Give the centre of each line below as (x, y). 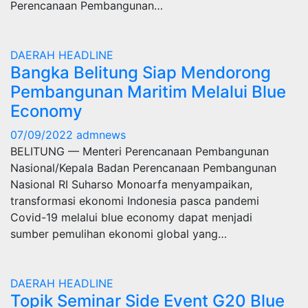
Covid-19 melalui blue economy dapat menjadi (131, 217)
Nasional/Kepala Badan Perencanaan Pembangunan (143, 168)
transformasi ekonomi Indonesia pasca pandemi (135, 201)
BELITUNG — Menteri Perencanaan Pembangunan (140, 151)
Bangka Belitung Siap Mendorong (141, 73)
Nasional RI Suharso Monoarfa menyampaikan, (131, 184)
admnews (101, 135)
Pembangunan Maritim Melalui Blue (148, 92)
